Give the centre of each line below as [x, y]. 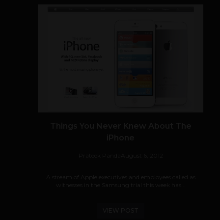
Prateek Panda [99, 155]
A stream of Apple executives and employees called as [121, 177]
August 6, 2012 [142, 155]
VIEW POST [121, 210]
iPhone [121, 138]
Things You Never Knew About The [121, 126]
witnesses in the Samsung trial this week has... [121, 185]
